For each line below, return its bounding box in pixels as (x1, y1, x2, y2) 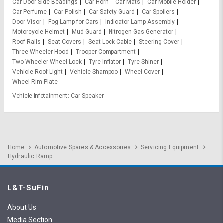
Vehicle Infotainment (12, 92, 67, 100)
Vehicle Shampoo (70, 68, 118, 76)
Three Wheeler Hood (12, 48, 69, 56)
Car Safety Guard (89, 8, 135, 16)
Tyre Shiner (128, 58, 159, 66)
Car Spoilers (142, 8, 175, 16)
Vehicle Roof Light (12, 68, 63, 76)
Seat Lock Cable (88, 38, 132, 46)
